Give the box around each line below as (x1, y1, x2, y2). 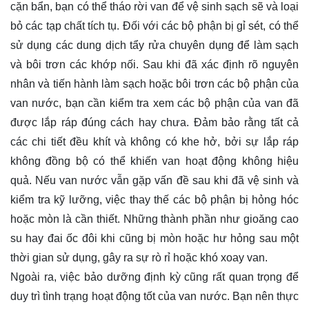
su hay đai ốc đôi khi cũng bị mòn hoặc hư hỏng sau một (10, 232, 299, 244)
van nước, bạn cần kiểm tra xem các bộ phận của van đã (10, 97, 299, 109)
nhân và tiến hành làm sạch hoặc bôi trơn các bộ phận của (10, 77, 299, 90)
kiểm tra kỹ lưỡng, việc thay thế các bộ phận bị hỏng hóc (10, 193, 299, 206)
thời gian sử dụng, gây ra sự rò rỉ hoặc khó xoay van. (10, 251, 268, 263)
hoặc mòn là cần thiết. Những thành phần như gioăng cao (10, 212, 299, 225)
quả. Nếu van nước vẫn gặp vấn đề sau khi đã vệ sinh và (10, 174, 299, 186)
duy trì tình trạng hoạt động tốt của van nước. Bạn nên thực (10, 290, 299, 302)
